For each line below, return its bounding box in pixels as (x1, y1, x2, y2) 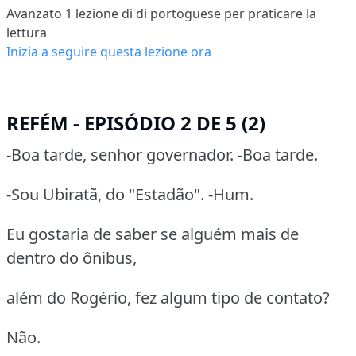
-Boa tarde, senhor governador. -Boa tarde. (6, 143, 318, 165)
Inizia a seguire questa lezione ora (6, 42, 211, 60)
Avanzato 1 (6, 4, 72, 22)
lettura (6, 23, 47, 41)
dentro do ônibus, (6, 246, 137, 269)
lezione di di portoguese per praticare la (72, 4, 316, 22)
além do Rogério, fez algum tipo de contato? (6, 286, 330, 308)
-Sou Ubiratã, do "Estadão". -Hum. (6, 183, 253, 205)
